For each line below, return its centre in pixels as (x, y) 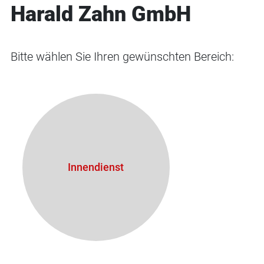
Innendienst (96, 167)
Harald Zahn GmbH (100, 14)
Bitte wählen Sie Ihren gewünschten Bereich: (122, 57)
